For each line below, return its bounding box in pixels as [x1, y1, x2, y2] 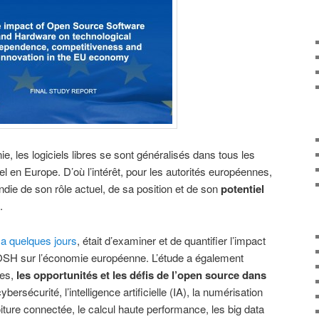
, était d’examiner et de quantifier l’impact [77, 232, 266, 248]
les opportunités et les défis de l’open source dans [16, 266, 266, 283]
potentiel [221, 181, 264, 197]
